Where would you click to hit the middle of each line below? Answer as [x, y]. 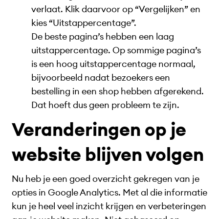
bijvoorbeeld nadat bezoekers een [101, 77]
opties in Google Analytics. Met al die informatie [109, 193]
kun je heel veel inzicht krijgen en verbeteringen [109, 206]
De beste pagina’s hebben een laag [103, 36]
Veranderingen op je [99, 130]
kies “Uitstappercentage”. [84, 22]
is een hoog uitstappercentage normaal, [113, 64]
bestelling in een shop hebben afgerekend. [118, 91]
